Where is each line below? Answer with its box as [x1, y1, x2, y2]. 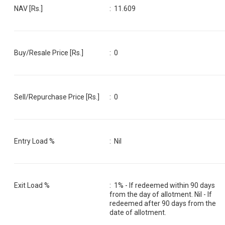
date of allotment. [109, 208, 167, 216]
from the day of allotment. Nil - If [109, 190, 212, 198]
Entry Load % [14, 137, 55, 145]
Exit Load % [14, 181, 50, 189]
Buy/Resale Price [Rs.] [14, 48, 83, 57]
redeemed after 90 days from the [109, 199, 216, 207]
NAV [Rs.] [14, 4, 43, 13]
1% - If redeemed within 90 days [114, 181, 215, 189]
